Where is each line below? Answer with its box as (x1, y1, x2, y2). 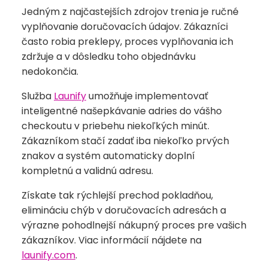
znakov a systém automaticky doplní (22, 149, 195, 163)
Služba (22, 89, 54, 103)
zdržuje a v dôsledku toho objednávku (22, 50, 196, 64)
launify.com (22, 248, 75, 263)
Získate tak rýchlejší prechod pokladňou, (22, 188, 213, 203)
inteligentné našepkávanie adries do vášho (22, 104, 222, 118)
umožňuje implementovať (86, 89, 208, 103)
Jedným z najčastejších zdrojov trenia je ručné (22, 5, 239, 19)
